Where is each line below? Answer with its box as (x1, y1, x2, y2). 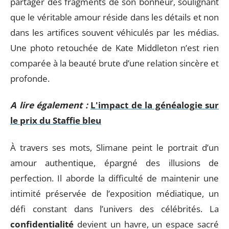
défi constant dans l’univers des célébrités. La (10, 202, 219, 215)
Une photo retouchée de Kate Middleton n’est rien (10, 41, 219, 54)
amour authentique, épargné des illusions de (10, 156, 219, 169)
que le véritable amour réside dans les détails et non (10, 11, 219, 23)
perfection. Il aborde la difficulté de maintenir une (10, 172, 219, 184)
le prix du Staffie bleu (10, 114, 101, 126)
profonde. (10, 72, 50, 84)
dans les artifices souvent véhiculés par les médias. (10, 26, 219, 38)
